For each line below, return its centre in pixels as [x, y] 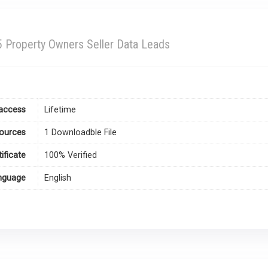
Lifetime [60, 110]
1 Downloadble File [80, 133]
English [58, 178]
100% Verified [71, 156]
